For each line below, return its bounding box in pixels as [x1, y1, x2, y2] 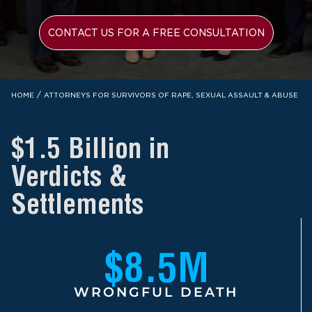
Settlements [11, 186, 143, 221]
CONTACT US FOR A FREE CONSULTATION [47, 26, 265, 38]
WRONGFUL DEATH [74, 283, 238, 300]
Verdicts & [11, 158, 127, 193]
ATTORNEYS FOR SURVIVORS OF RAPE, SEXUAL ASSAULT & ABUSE [44, 91, 298, 99]
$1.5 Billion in [11, 130, 169, 165]
